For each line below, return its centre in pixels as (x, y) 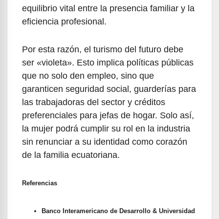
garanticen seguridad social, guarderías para (109, 89)
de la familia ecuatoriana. (71, 155)
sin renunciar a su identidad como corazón (105, 142)
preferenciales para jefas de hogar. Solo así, (108, 116)
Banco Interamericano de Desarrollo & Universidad (118, 211)
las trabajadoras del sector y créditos (94, 102)
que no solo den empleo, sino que (88, 76)
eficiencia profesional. (64, 22)
